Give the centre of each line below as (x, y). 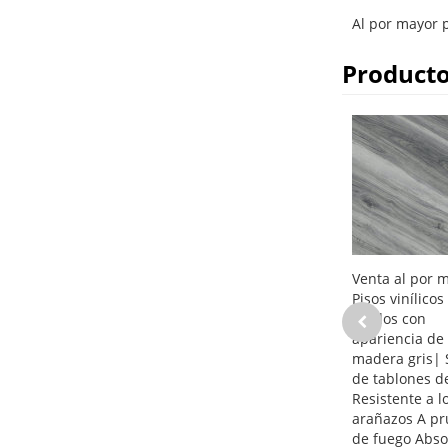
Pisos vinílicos (397, 299)
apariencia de (397, 339)
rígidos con (388, 319)
